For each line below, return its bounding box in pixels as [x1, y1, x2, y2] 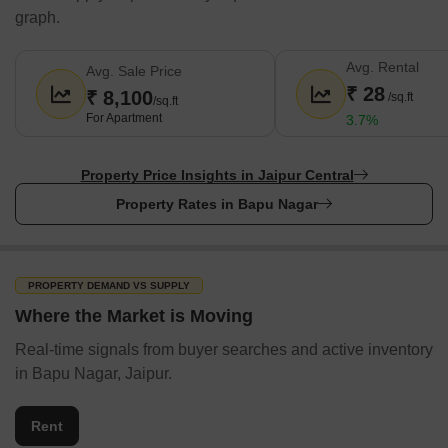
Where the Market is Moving [15, 306, 253, 326]
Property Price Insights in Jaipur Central [80, 167, 354, 183]
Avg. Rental [346, 59, 419, 75]
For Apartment [86, 110, 162, 125]
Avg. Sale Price [86, 62, 182, 79]
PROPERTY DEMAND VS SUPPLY [28, 280, 190, 291]
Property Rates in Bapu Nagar [116, 196, 318, 212]
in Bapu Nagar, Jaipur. [15, 365, 172, 382]
